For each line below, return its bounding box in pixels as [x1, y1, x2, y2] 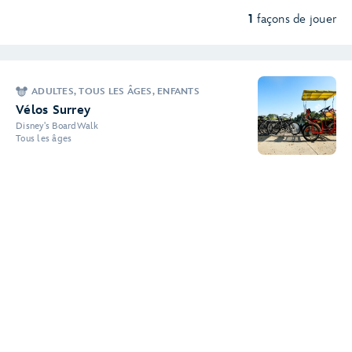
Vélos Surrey [16, 103, 90, 118]
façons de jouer [257, 12, 336, 27]
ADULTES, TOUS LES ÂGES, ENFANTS [31, 86, 200, 97]
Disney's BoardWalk [16, 120, 99, 132]
